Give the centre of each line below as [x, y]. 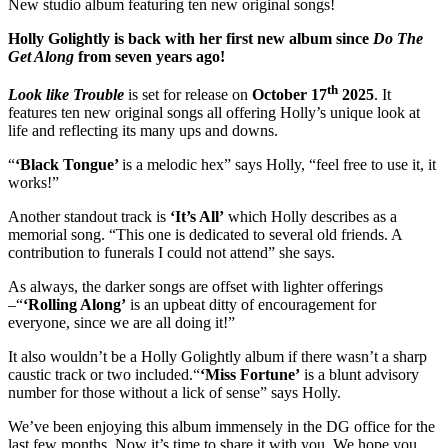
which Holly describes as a [310, 217]
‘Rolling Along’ [74, 305]
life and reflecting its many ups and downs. [143, 131]
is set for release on [188, 95]
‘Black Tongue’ [68, 165]
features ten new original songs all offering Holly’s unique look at [214, 113]
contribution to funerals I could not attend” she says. [171, 253]
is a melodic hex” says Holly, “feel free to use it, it [279, 165]
